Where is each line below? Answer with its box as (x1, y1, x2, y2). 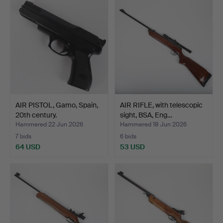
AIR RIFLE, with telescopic (120, 100, 203, 110)
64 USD (15, 142, 40, 151)
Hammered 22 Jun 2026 (15, 120, 83, 128)
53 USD (120, 142, 145, 151)
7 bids (15, 132, 31, 140)
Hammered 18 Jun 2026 (120, 120, 187, 128)
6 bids (120, 132, 136, 140)
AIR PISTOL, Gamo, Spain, (15, 100, 98, 110)
